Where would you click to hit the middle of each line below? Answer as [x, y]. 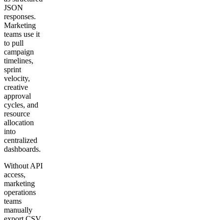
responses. [20, 16]
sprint [13, 69]
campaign [19, 52]
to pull [14, 43]
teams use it [22, 34]
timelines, [19, 60]
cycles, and [21, 105]
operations [20, 192]
